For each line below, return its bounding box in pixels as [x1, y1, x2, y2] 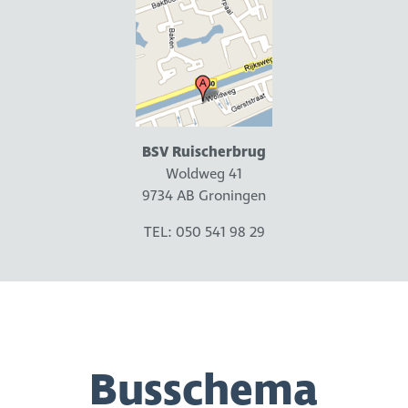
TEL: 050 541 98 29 [143, 222, 265, 243]
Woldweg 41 [166, 164, 242, 185]
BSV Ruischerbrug [142, 142, 266, 163]
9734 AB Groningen [142, 186, 266, 207]
